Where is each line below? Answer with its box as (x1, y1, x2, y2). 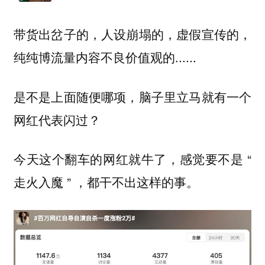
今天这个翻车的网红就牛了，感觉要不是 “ (13, 150, 252, 168)
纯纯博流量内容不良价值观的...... (13, 47, 196, 66)
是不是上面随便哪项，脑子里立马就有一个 (13, 87, 252, 105)
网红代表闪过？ (13, 110, 101, 128)
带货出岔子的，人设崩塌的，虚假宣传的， (13, 24, 252, 43)
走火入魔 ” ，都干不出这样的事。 (13, 173, 199, 191)
